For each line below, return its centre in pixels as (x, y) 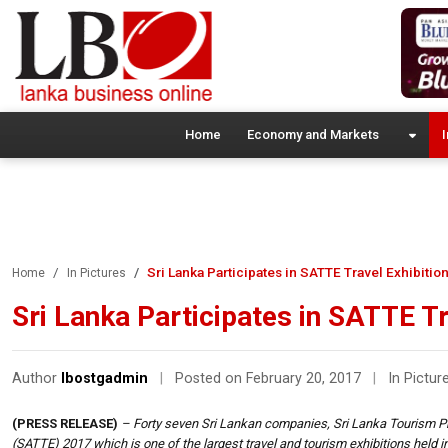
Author (36, 378)
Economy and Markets (312, 134)
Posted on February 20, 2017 (270, 378)
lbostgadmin (104, 378)
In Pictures (96, 272)
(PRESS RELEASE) (65, 423)
